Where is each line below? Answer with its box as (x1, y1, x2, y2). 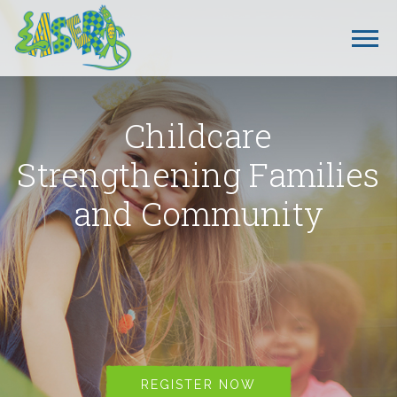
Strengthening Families (17, 152, 380, 197)
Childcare (124, 113, 273, 158)
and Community (74, 191, 323, 236)
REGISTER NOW (140, 378, 257, 393)
